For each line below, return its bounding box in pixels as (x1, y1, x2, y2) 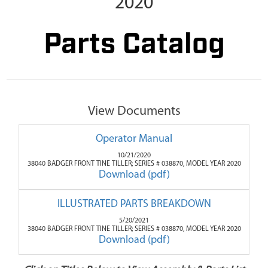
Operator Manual (96, 133, 172, 145)
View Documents (87, 105, 181, 119)
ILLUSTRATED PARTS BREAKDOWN (57, 199, 211, 211)
